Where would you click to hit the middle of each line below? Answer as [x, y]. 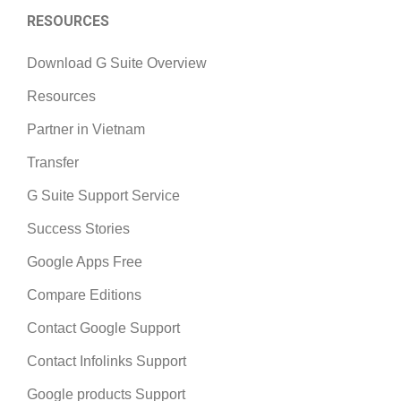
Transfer [53, 163]
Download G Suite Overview [117, 64]
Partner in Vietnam [86, 130]
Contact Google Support [103, 328]
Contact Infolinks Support [107, 362]
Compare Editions [84, 295]
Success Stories [78, 229]
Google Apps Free [85, 262]
